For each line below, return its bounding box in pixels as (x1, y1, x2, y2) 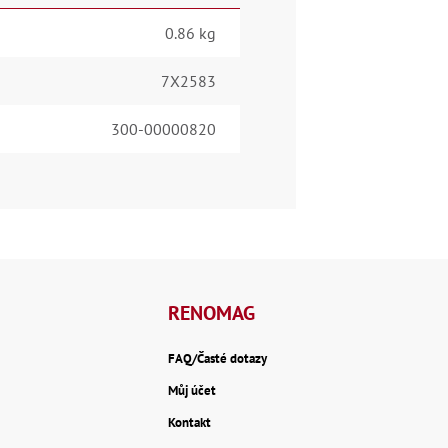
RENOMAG (167, 300, 255, 327)
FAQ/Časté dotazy (167, 350, 267, 368)
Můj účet (167, 382, 216, 400)
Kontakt (167, 414, 211, 432)
